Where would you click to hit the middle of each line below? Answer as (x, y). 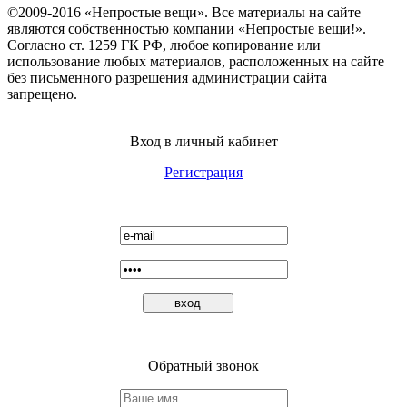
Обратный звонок (203, 366)
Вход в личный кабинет (203, 141)
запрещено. (42, 94)
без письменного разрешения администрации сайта (167, 78)
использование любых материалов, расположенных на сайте (196, 61)
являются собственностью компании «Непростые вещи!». (187, 29)
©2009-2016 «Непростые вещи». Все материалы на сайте (184, 12)
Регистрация (203, 172)
